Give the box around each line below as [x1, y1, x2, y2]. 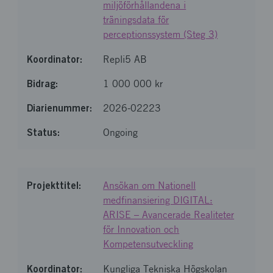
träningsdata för [103, 14, 169, 26]
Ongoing [103, 127, 138, 138]
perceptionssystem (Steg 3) [103, 29, 218, 40]
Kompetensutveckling [103, 238, 194, 250]
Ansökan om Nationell [103, 180, 196, 191]
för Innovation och [103, 224, 180, 235]
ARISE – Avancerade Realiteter [103, 209, 235, 221]
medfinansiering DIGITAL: [103, 194, 213, 206]
